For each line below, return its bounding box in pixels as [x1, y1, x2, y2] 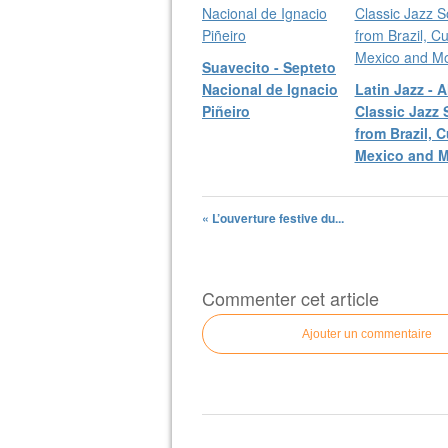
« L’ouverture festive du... [202, 208, 344, 227]
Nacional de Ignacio [202, 78, 338, 99]
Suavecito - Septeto [202, 56, 336, 77]
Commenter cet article [202, 284, 379, 311]
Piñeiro [202, 100, 250, 121]
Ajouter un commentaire [302, 326, 432, 341]
